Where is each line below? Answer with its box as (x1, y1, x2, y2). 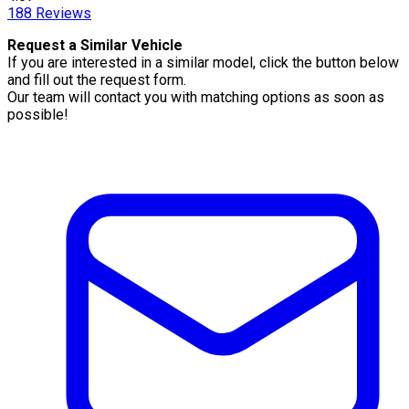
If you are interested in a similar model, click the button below (7, 53, 399, 71)
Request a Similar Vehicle (7, 36, 183, 54)
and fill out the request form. (7, 70, 186, 89)
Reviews (32, 4, 91, 22)
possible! (7, 105, 68, 123)
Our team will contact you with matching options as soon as (7, 88, 384, 106)
